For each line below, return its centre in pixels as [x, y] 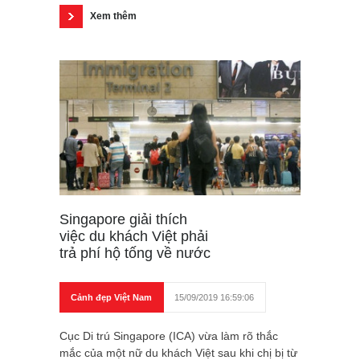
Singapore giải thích [123, 220]
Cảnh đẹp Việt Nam [111, 298]
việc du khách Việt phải [134, 237]
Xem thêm [113, 16]
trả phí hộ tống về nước [135, 254]
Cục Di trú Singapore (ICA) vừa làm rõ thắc [169, 336]
